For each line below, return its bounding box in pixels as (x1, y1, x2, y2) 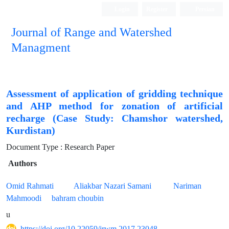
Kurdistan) (6, 125, 55, 136)
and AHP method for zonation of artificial (6, 100, 223, 112)
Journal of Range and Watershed (11, 26, 172, 39)
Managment (11, 41, 71, 55)
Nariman (173, 181, 201, 191)
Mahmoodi (6, 193, 41, 203)
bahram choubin (52, 193, 104, 203)
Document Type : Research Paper (6, 142, 114, 152)
